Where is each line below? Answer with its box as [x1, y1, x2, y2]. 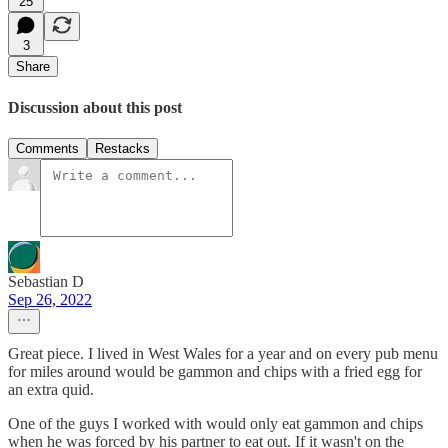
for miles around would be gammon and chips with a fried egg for [8, 362, 422, 380]
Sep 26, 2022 [8, 290, 92, 308]
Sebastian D [8, 272, 84, 290]
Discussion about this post [8, 98, 182, 116]
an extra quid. [8, 380, 94, 398]
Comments [16, 140, 79, 156]
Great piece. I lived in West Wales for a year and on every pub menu [8, 344, 438, 362]
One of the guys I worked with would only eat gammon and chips [8, 414, 423, 432]
